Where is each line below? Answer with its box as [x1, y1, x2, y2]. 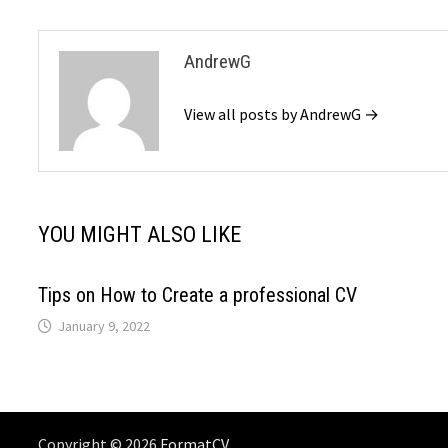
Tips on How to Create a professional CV [38, 283, 358, 307]
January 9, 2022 [58, 317, 151, 335]
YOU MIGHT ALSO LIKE [38, 222, 242, 247]
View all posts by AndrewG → [184, 104, 380, 124]
